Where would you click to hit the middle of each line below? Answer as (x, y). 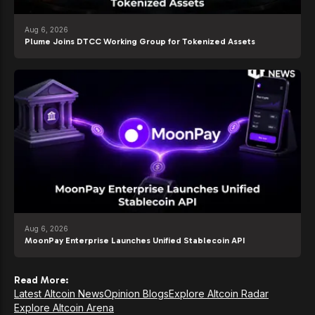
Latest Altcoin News (59, 294)
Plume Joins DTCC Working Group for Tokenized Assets (140, 42)
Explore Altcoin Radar (219, 294)
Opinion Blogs (136, 294)
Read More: (41, 281)
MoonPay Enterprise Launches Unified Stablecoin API (135, 241)
